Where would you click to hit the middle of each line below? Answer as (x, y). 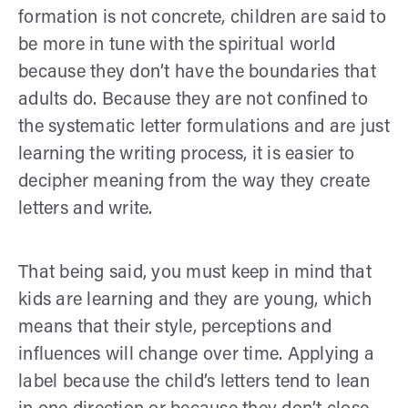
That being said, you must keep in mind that (195, 273)
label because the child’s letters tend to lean (194, 382)
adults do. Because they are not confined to (193, 100)
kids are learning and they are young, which (195, 300)
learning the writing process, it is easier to (187, 154)
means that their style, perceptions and (175, 327)
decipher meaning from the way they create (194, 182)
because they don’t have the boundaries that (197, 72)
